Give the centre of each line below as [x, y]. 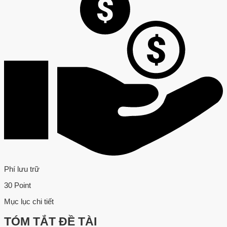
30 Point [17, 185]
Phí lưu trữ [22, 169]
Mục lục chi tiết [29, 202]
